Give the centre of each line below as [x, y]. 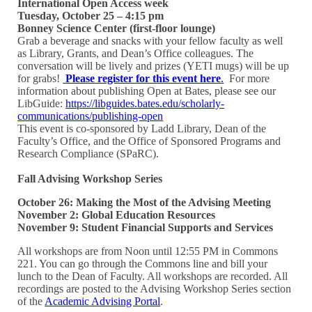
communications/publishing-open [91, 116]
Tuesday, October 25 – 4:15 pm [91, 15]
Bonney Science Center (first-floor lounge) [117, 28]
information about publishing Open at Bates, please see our [147, 91]
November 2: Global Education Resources [117, 214]
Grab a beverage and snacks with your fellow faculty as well [150, 40]
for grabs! [40, 78]
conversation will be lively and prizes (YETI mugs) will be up [154, 65]
